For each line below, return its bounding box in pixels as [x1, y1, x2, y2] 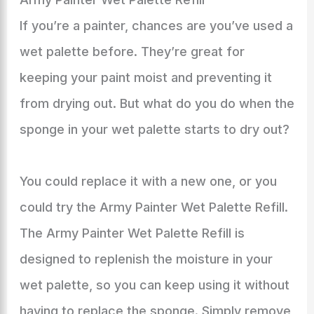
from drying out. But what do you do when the [19, 96, 294, 111]
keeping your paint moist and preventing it [19, 70, 272, 85]
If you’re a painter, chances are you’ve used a [19, 18, 293, 33]
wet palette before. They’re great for [19, 44, 245, 59]
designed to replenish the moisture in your [19, 252, 273, 266]
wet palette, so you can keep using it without [19, 278, 289, 292]
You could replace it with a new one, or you [19, 174, 277, 189]
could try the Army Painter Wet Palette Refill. [19, 200, 288, 214]
